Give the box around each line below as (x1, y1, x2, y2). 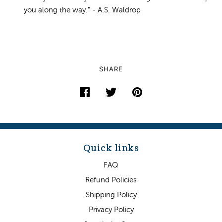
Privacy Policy (88, 205, 134, 214)
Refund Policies (85, 175, 137, 184)
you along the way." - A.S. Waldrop (24, 5, 141, 14)
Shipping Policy (85, 190, 137, 199)
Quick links (83, 142, 139, 154)
